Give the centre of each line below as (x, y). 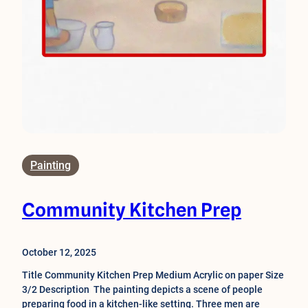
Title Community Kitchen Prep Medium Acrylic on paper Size (153, 275)
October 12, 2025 (59, 253)
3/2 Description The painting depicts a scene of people (142, 290)
